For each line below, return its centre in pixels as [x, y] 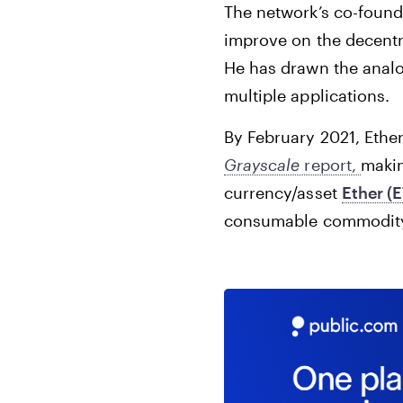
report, [332, 165]
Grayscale [264, 165]
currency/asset [283, 193]
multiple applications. [309, 95]
